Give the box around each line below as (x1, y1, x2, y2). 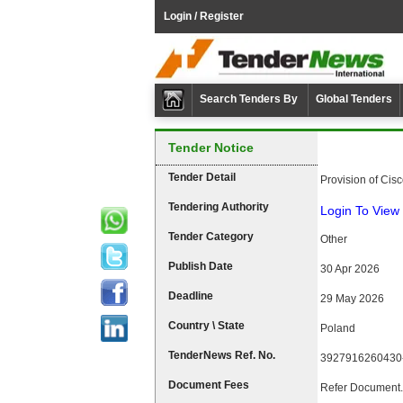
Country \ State (168, 319, 245, 332)
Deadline (168, 290, 213, 302)
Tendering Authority (168, 201, 269, 213)
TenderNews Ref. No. (168, 349, 275, 362)
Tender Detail (168, 171, 236, 184)
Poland (319, 322, 355, 335)
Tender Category (168, 230, 254, 243)
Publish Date (168, 260, 233, 273)
